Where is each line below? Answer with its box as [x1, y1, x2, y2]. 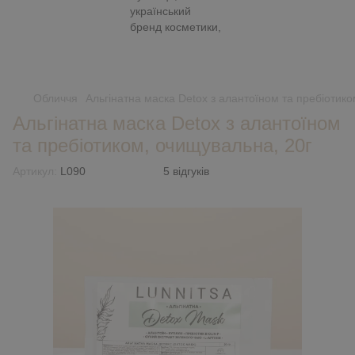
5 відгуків [163, 165, 209, 177]
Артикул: [13, 165, 57, 177]
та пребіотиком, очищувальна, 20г [13, 135, 312, 156]
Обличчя [33, 92, 78, 105]
